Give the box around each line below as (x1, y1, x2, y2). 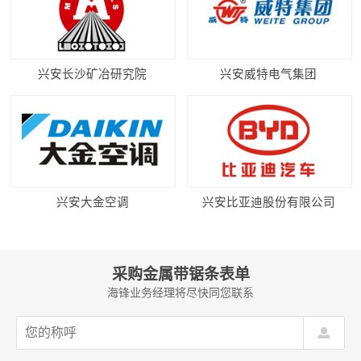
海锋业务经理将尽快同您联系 (107, 286, 254, 300)
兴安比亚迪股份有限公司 (201, 195, 335, 209)
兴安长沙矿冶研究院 (38, 67, 147, 81)
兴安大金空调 (56, 195, 129, 209)
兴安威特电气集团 (220, 67, 317, 81)
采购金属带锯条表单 (111, 266, 250, 284)
